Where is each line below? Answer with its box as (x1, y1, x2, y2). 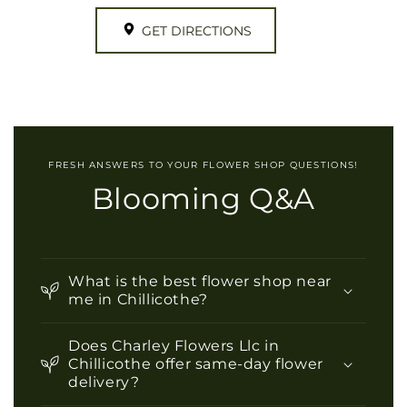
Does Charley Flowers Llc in (68, 336, 280, 354)
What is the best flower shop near (68, 272, 332, 290)
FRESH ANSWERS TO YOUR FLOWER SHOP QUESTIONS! (48, 158, 359, 171)
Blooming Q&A (91, 180, 316, 216)
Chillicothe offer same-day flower (68, 354, 323, 372)
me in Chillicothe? (68, 290, 208, 308)
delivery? (68, 372, 140, 391)
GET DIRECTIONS (141, 22, 252, 39)
